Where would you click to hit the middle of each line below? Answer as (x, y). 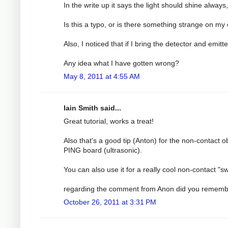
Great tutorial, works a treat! (109, 121)
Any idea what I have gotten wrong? (121, 63)
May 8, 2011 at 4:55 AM (102, 76)
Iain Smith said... (92, 108)
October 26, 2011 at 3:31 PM (110, 202)
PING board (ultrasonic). (103, 150)
